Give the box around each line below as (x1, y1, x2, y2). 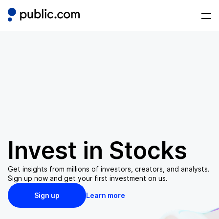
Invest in (8, 135, 109, 165)
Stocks (109, 135, 187, 165)
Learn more (86, 191, 125, 199)
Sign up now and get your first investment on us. (8, 174, 168, 182)
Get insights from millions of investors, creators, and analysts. (8, 164, 210, 173)
